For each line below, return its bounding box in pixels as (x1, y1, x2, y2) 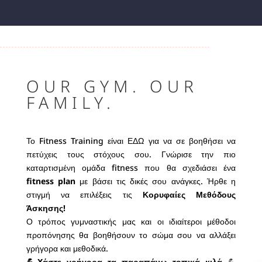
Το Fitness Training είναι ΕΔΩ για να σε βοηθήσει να (26, 135, 236, 147)
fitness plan (26, 175, 76, 187)
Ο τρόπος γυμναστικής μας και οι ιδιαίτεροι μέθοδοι (26, 216, 236, 227)
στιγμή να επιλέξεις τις (26, 189, 143, 201)
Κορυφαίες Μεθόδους (142, 189, 236, 201)
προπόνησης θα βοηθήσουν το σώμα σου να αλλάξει (26, 229, 236, 241)
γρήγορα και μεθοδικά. (26, 243, 108, 254)
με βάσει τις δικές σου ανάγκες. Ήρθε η (75, 175, 236, 187)
